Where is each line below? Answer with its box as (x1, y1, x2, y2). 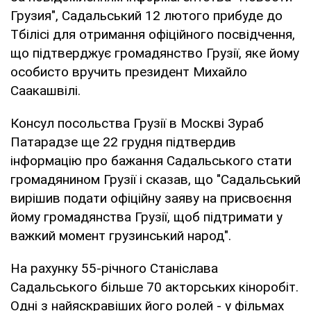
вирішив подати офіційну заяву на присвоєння (10, 190, 292, 206)
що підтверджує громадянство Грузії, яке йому (10, 44, 299, 61)
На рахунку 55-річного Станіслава (10, 260, 218, 276)
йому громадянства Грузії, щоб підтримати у (10, 208, 283, 225)
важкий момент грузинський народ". (10, 227, 231, 244)
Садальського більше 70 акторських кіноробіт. (10, 278, 299, 295)
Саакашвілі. (10, 82, 81, 99)
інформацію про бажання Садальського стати (10, 152, 292, 169)
